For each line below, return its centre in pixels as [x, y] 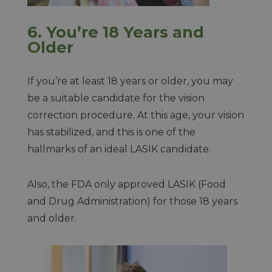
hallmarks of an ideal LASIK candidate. [120, 149]
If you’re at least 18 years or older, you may [130, 81]
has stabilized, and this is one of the [111, 132]
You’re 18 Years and [125, 32]
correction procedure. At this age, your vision [135, 115]
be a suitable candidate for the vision [116, 98]
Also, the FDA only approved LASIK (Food [126, 184]
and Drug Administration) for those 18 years [132, 201]
